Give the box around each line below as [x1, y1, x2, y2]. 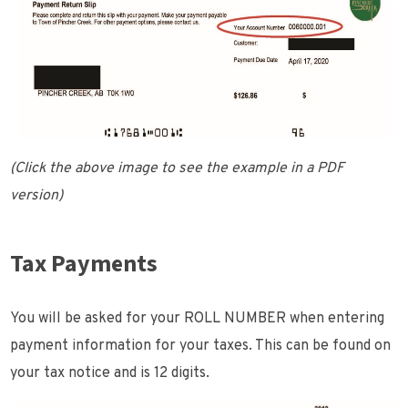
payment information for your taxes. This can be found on [10, 337, 392, 356]
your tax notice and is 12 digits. [10, 364, 210, 383]
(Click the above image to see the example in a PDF [10, 159, 345, 178]
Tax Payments [10, 249, 158, 280]
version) [10, 187, 64, 206]
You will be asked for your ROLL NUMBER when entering [10, 310, 385, 329]
